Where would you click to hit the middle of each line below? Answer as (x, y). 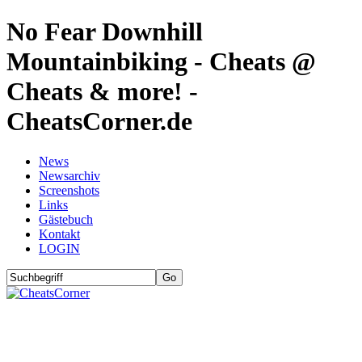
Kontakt (59, 234)
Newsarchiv (69, 175)
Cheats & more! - (102, 92)
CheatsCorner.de (99, 122)
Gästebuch (66, 219)
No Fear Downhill (105, 32)
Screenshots (69, 190)
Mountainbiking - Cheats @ (161, 62)
